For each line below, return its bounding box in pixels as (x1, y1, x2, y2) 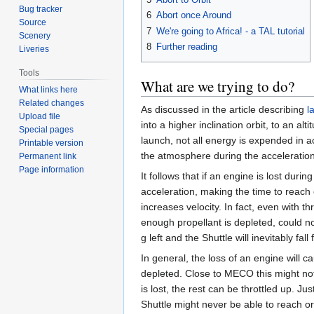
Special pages (19, 125, 74, 135)
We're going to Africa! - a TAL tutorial (156, 25, 305, 36)
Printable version (19, 138, 84, 149)
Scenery (19, 31, 51, 41)
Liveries (19, 44, 50, 55)
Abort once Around (156, 10, 231, 21)
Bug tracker (19, 4, 63, 15)
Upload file (19, 111, 61, 122)
